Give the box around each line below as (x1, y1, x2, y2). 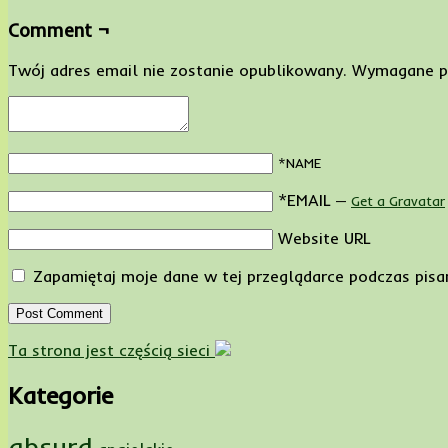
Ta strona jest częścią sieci (8, 340, 215, 361)
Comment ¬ (8, 17, 110, 42)
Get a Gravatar (351, 193, 445, 210)
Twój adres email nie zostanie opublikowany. (8, 60, 347, 81)
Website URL (278, 228, 371, 249)
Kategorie (8, 380, 113, 411)
